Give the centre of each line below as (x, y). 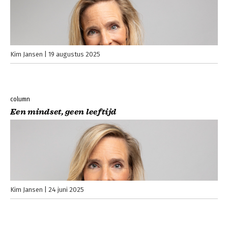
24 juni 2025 (66, 190)
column (20, 99)
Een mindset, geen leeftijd (63, 112)
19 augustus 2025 (74, 54)
